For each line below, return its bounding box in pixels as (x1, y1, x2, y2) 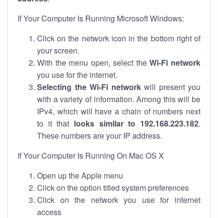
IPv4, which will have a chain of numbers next (37, 106, 200, 117)
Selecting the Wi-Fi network (37, 81, 141, 92)
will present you (141, 81, 200, 92)
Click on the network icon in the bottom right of (37, 33, 200, 44)
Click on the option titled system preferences (37, 182, 189, 193)
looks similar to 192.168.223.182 (74, 118, 199, 129)
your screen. (37, 45, 79, 56)
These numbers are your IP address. (37, 130, 162, 141)
